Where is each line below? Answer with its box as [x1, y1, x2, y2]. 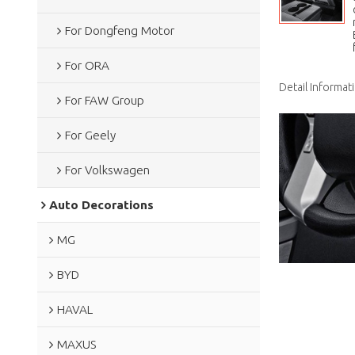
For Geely [64, 128, 116, 142]
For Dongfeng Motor [64, 23, 174, 37]
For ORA [64, 58, 109, 72]
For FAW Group [64, 93, 144, 107]
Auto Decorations [48, 197, 154, 212]
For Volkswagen [64, 162, 150, 177]
